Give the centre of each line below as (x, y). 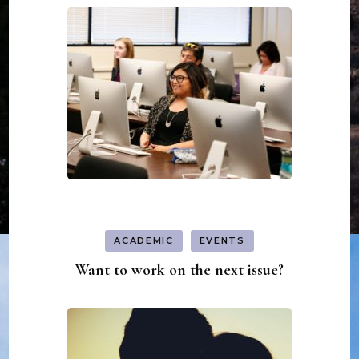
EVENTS (222, 241)
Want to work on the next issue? (179, 270)
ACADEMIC (144, 241)
